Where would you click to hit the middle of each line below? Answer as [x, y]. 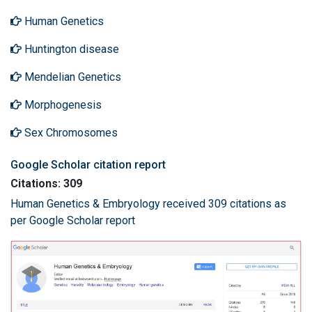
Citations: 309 [46, 184]
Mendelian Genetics [71, 77]
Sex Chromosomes [70, 133]
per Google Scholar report [73, 220]
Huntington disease [70, 49]
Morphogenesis [62, 105]
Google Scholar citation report [88, 165]
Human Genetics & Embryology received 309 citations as [148, 204]
